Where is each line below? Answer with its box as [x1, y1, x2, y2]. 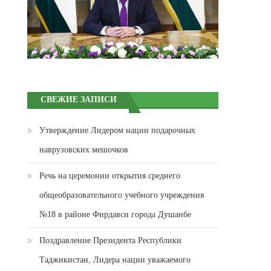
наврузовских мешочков [39, 145, 129, 155]
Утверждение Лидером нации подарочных [39, 126, 196, 135]
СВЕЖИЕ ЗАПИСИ [41, 95, 117, 105]
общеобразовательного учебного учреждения [39, 191, 204, 200]
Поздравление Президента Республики [39, 236, 182, 246]
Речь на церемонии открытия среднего [39, 171, 181, 181]
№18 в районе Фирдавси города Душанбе [39, 210, 192, 220]
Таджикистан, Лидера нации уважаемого [39, 255, 191, 265]
